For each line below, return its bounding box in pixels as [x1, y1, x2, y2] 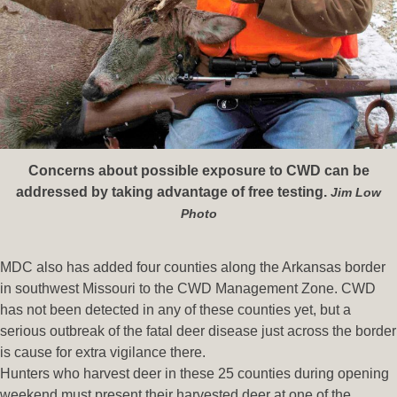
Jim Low [331, 184, 381, 199]
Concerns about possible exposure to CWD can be [27, 162, 370, 178]
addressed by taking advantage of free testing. [16, 183, 331, 199]
